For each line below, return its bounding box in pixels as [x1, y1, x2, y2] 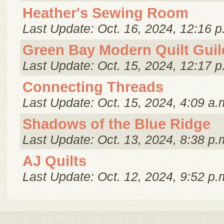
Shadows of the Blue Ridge [22, 116, 210, 132]
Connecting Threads [22, 79, 163, 95]
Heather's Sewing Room [22, 5, 188, 21]
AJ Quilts [22, 153, 86, 169]
